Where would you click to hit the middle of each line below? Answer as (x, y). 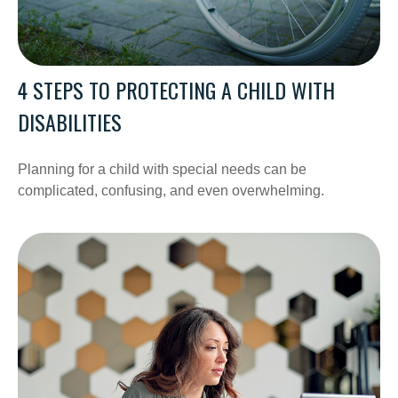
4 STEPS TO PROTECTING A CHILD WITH (176, 89)
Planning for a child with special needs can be (162, 169)
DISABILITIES (70, 121)
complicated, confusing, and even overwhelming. (171, 190)
